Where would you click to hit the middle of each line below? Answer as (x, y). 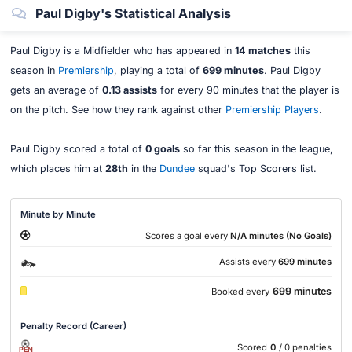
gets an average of (56, 90)
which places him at (57, 169)
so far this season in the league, (256, 149)
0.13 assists (129, 90)
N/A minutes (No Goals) (280, 235)
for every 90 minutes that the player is (248, 90)
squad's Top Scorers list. (255, 169)
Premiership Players (272, 110)
